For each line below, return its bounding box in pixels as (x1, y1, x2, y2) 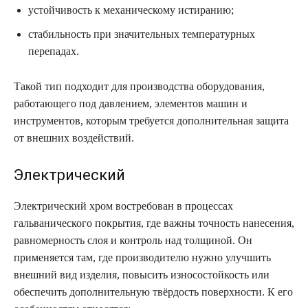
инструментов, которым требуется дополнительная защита (14, 114, 289, 126)
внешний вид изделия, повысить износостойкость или (14, 268, 269, 280)
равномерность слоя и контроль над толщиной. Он (14, 234, 252, 246)
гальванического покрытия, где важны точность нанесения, (14, 217, 294, 229)
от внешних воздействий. (14, 131, 134, 144)
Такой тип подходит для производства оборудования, (14, 80, 265, 92)
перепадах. (28, 45, 79, 57)
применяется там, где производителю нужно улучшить (14, 251, 271, 263)
